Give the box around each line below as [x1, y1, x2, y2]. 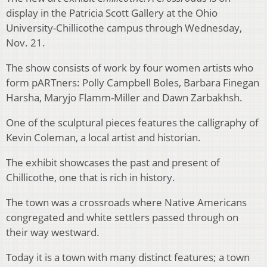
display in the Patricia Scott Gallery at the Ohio [6, 6, 218, 20]
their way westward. [6, 225, 100, 240]
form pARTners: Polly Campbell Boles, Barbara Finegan [6, 76, 259, 90]
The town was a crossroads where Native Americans [6, 195, 247, 210]
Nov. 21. [6, 36, 45, 50]
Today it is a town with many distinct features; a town [6, 250, 250, 265]
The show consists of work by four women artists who [6, 61, 253, 75]
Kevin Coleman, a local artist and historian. [6, 131, 201, 145]
